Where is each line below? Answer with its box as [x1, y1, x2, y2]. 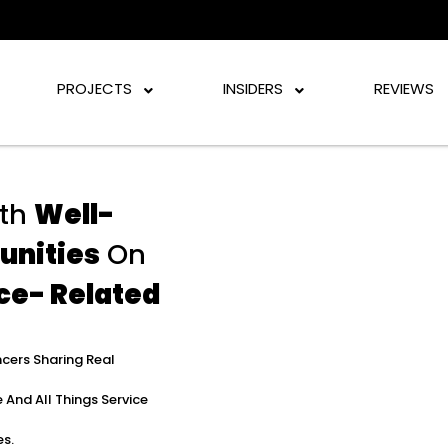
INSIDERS [223, 78, 284, 99]
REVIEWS [374, 78, 435, 99]
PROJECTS [57, 78, 133, 99]
